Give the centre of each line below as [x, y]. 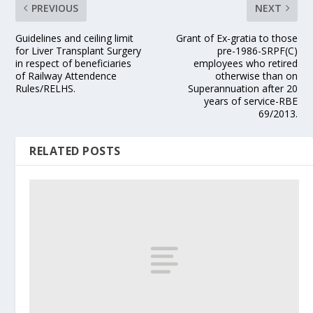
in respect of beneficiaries [74, 63]
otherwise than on [256, 76]
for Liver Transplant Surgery [79, 51]
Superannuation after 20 [242, 88]
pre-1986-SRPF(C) [257, 51]
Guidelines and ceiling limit [75, 38]
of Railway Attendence [66, 76]
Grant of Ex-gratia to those [236, 38]
